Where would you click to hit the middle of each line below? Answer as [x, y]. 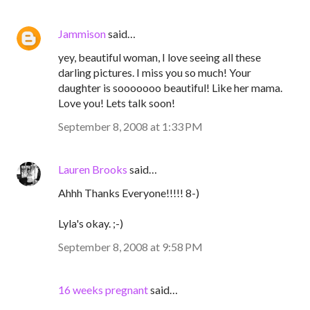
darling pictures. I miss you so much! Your [155, 72]
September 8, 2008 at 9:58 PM [130, 247]
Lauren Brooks [93, 169]
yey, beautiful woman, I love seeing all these [159, 57]
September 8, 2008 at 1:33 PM [130, 126]
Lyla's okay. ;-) [91, 223]
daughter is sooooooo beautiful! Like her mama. [170, 88]
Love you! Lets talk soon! [117, 103]
